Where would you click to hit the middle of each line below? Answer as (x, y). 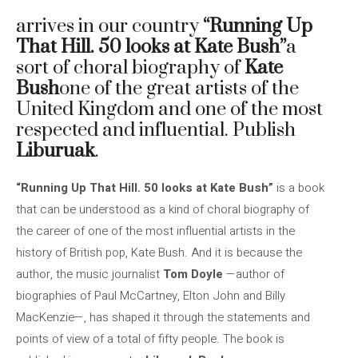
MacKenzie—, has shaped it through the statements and (163, 317)
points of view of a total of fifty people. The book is (150, 339)
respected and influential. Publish (156, 130)
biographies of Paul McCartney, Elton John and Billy (151, 296)
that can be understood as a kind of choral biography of (163, 209)
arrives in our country (109, 26)
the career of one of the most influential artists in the (155, 231)
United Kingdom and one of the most (169, 109)
